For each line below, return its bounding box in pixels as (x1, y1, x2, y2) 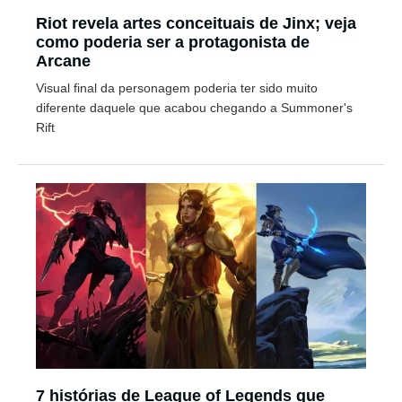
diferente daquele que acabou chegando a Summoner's (36, 100, 353, 116)
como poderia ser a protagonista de (36, 33, 310, 52)
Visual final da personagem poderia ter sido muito (36, 81, 318, 96)
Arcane (36, 52, 91, 71)
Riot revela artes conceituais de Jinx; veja (36, 14, 356, 33)
